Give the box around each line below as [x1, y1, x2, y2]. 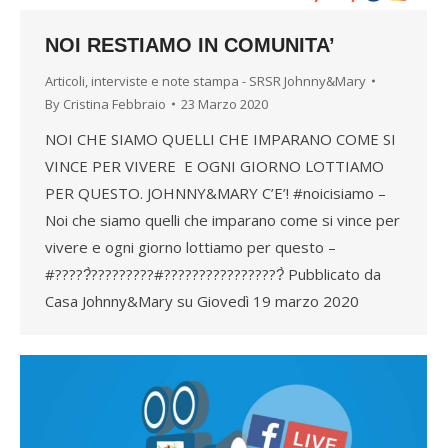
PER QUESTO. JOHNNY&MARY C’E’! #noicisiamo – [45, 182, 386, 203]
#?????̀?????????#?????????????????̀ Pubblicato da [45, 263, 381, 284]
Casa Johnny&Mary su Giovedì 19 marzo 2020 [45, 290, 367, 311]
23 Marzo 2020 [181, 94, 268, 113]
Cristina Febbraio [63, 94, 166, 113]
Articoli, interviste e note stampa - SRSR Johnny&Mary [45, 71, 366, 90]
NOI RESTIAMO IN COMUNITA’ [45, 33, 335, 56]
